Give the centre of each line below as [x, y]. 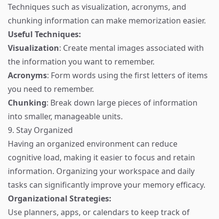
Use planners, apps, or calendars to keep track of [99, 212]
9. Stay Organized [40, 130]
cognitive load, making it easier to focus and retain [101, 157]
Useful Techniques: [44, 34]
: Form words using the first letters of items [127, 75]
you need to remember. [51, 89]
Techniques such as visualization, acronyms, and [97, 7]
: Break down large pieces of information [122, 103]
